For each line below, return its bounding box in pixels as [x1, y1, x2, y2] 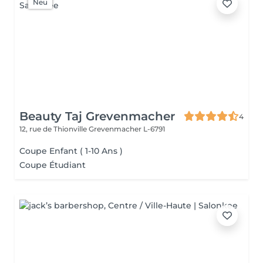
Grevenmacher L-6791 [89, 124, 165, 133]
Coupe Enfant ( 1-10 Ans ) [19, 146, 123, 156]
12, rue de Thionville [19, 124, 89, 133]
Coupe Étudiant [19, 160, 86, 170]
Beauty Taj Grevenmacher [19, 109, 175, 123]
